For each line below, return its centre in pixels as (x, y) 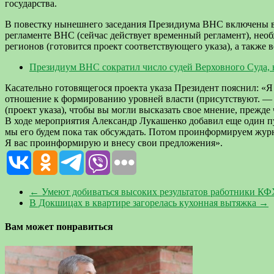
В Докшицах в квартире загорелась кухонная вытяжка (144, 203)
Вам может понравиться (59, 227)
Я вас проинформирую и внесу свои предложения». (114, 143)
